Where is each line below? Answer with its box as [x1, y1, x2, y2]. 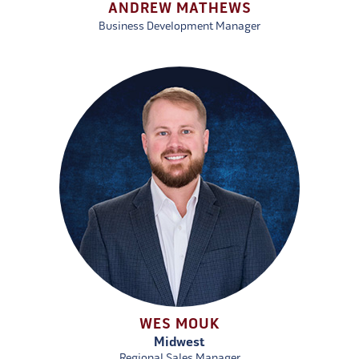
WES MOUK [139, 315, 220, 334]
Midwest [154, 334, 205, 351]
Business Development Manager [99, 19, 260, 34]
